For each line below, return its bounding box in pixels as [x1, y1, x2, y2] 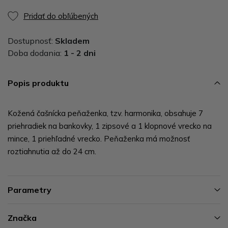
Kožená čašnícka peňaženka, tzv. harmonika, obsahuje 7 [8, 108, 203, 118]
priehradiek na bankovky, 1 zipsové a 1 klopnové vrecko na [8, 121, 212, 131]
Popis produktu [8, 77, 69, 88]
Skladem [55, 35, 90, 46]
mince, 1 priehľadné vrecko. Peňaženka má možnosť [8, 133, 190, 144]
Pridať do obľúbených [23, 11, 98, 21]
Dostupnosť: [8, 35, 55, 46]
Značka [8, 212, 37, 223]
